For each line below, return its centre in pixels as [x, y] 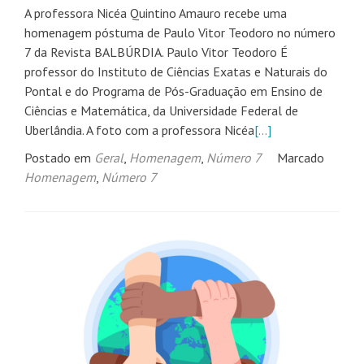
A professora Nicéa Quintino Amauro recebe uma [156, 13]
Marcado [301, 158]
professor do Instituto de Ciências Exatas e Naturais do [176, 72]
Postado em [59, 158]
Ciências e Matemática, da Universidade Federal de [161, 111]
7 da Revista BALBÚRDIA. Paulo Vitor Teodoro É [156, 52]
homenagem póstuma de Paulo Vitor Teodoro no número [180, 33]
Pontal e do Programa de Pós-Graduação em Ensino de [173, 91]
